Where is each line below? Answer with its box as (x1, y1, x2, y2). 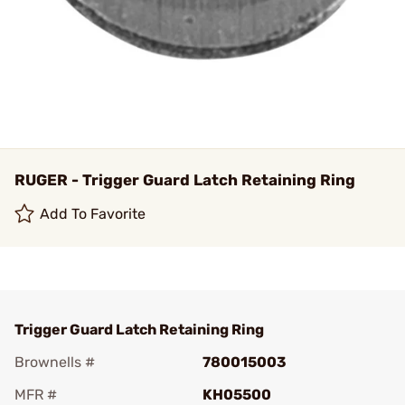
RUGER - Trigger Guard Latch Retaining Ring (14, 171, 355, 189)
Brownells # (14, 353, 95, 371)
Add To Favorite (40, 205, 146, 222)
